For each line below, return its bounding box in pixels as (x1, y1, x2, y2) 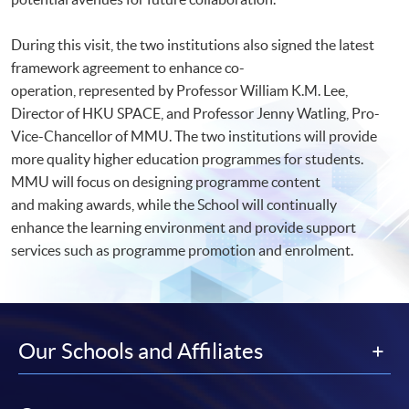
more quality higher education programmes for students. (11, 150, 363, 167)
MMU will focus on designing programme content (11, 173, 320, 190)
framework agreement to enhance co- (11, 58, 245, 76)
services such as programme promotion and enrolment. (11, 241, 356, 258)
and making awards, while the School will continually (11, 195, 337, 213)
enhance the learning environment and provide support (11, 218, 356, 236)
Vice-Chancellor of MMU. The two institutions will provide (11, 127, 377, 144)
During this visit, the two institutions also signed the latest (11, 36, 374, 53)
